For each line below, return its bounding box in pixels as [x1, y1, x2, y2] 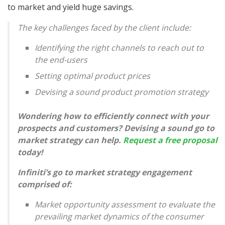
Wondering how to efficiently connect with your [18, 110, 209, 122]
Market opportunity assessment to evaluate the [35, 199, 215, 210]
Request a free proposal [123, 135, 217, 146]
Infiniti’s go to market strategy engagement [18, 167, 192, 178]
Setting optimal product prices [35, 70, 151, 82]
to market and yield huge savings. [8, 2, 134, 13]
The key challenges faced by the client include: [18, 22, 191, 34]
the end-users [35, 54, 88, 66]
